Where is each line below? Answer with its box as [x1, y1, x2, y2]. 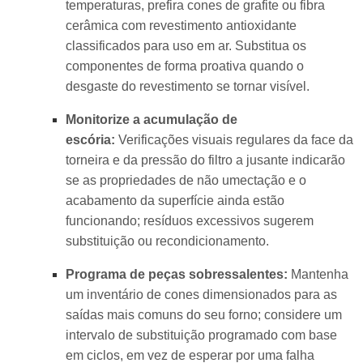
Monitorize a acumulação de [65, 113, 237, 127]
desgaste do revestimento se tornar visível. [65, 79, 310, 93]
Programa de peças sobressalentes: [65, 267, 288, 282]
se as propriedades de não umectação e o [65, 173, 306, 188]
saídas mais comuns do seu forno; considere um [65, 308, 342, 322]
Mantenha [287, 267, 348, 282]
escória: [65, 133, 115, 147]
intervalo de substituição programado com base [65, 328, 337, 343]
